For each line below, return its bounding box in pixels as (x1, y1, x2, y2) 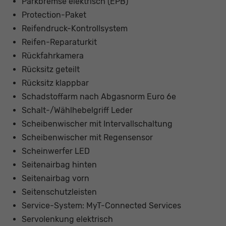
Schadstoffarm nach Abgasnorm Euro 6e (21, 92, 176, 102)
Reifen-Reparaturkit (21, 37, 97, 47)
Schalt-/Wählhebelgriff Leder (21, 105, 133, 116)
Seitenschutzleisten (21, 187, 97, 197)
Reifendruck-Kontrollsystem (21, 24, 128, 34)
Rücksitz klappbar (21, 78, 89, 88)
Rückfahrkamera (21, 51, 84, 61)
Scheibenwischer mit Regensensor (21, 133, 153, 143)
